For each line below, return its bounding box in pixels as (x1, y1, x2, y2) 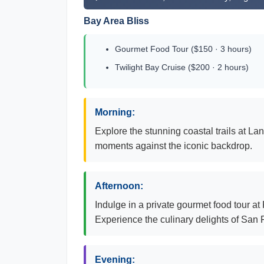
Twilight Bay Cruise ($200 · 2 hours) (115, 62, 249, 72)
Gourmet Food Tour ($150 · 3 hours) (115, 44, 252, 54)
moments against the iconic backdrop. (95, 141, 252, 151)
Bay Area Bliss (84, 16, 149, 26)
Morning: (95, 107, 135, 117)
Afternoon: (95, 181, 143, 191)
